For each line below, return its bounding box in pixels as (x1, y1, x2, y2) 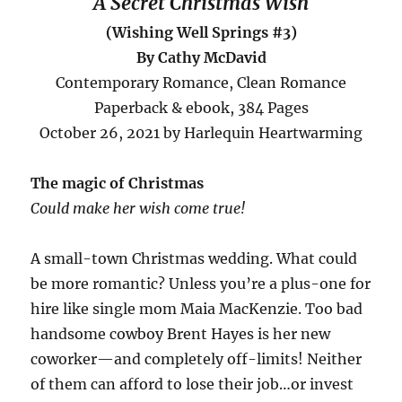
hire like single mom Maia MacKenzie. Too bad (31, 299, 363, 318)
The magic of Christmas (31, 173, 205, 192)
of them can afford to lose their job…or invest (31, 374, 354, 393)
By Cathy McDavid (135, 48, 267, 66)
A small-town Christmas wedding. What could (31, 249, 358, 267)
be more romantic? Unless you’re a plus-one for (31, 274, 371, 293)
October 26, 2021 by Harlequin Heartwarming (39, 123, 363, 142)
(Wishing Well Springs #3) (105, 22, 297, 41)
